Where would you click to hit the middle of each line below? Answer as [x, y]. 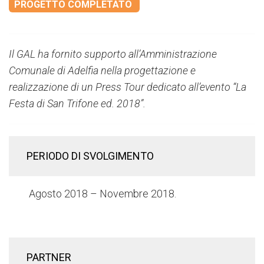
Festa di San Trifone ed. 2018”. [77, 103]
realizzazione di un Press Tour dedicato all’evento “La [128, 87]
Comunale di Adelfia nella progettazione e [102, 70]
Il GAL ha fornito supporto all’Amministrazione [113, 54]
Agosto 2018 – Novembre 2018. [101, 193]
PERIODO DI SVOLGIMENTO [90, 156]
